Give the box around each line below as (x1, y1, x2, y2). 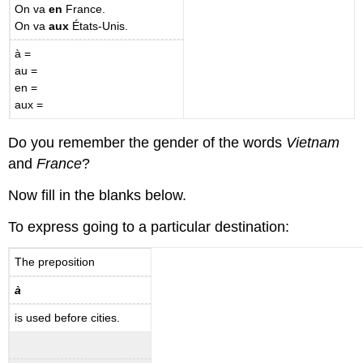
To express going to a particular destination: (8, 218, 290, 235)
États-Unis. (69, 19, 129, 32)
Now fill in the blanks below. (8, 186, 187, 203)
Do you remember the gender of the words (8, 134, 287, 151)
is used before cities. (15, 311, 121, 325)
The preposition (15, 255, 96, 269)
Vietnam (286, 134, 340, 151)
